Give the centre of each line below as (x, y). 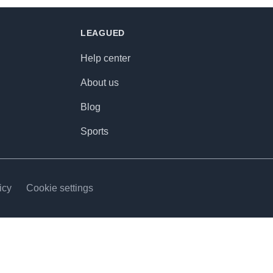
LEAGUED (103, 33)
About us (100, 83)
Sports (94, 131)
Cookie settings (60, 188)
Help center (105, 58)
